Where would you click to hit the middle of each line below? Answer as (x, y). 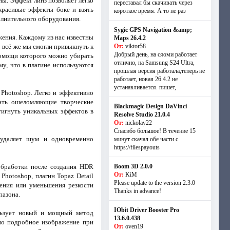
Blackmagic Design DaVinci (150, 106)
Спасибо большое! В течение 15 (155, 131)
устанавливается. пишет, (145, 87)
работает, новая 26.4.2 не (146, 79)
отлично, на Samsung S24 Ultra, (154, 63)
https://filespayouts (137, 147)
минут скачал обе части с (146, 139)
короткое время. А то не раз (150, 11)
